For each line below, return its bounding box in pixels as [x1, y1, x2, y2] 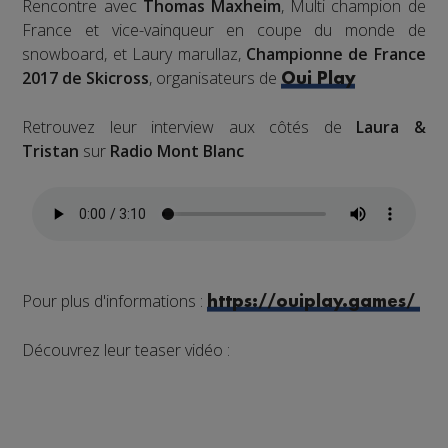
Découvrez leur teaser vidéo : [22, 339, 235, 362]
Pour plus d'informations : [22, 290, 208, 313]
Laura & [341, 116, 426, 139]
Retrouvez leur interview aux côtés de [22, 116, 342, 139]
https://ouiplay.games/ [207, 294, 421, 311]
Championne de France [245, 43, 426, 66]
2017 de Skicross [22, 67, 150, 90]
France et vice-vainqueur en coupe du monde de [22, 19, 426, 42]
